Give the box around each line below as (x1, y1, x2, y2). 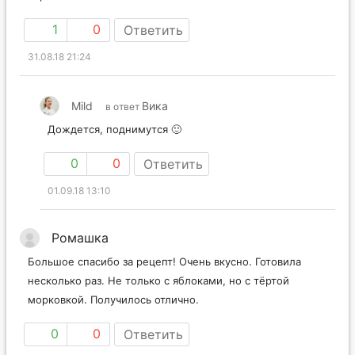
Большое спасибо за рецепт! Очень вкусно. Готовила (28, 254, 301, 268)
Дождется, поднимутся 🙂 (48, 122, 181, 136)
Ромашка (52, 229, 109, 246)
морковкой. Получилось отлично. (28, 292, 199, 306)
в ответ (105, 100, 142, 113)
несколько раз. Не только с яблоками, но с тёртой (28, 273, 289, 287)
